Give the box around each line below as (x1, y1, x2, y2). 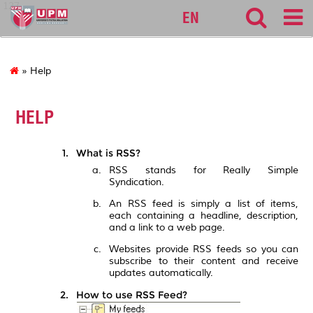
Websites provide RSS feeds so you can (109, 242, 298, 255)
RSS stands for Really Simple (109, 163, 298, 176)
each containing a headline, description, (109, 209, 298, 221)
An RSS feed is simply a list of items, (109, 197, 298, 210)
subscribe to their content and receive (109, 254, 298, 267)
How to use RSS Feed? (76, 288, 188, 301)
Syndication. (109, 175, 165, 188)
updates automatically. (109, 266, 214, 279)
